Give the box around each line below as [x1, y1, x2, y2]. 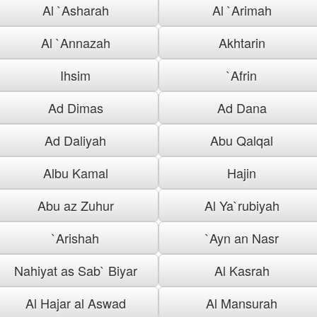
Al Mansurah [206, 293, 277, 312]
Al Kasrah [214, 260, 270, 279]
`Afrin [226, 65, 257, 84]
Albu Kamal [42, 163, 108, 182]
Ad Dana [217, 98, 267, 117]
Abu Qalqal [210, 130, 273, 149]
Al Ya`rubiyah [204, 195, 279, 214]
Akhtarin [218, 33, 265, 52]
